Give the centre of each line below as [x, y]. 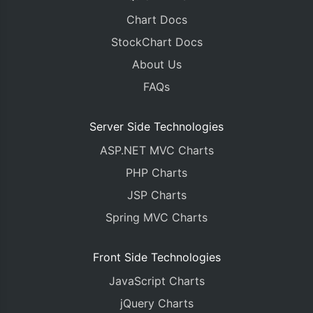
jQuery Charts [156, 303]
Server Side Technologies [156, 126]
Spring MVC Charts [156, 217]
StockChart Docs [156, 42]
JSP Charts [156, 195]
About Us [156, 64]
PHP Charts [156, 173]
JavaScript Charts [156, 281]
